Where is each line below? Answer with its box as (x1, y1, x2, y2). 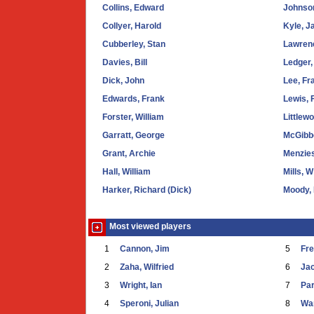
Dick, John (102, 76, 144, 85)
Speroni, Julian (120, 299, 179, 308)
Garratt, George (102, 131, 165, 139)
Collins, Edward (102, 4, 164, 12)
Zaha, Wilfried (120, 263, 174, 271)
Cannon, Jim (120, 245, 170, 253)
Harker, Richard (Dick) (102, 186, 191, 194)
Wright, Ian (120, 281, 162, 289)
